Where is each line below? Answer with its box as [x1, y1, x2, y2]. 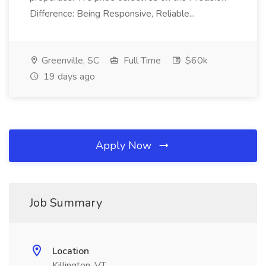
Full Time [121, 54, 161, 67]
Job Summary [30, 195, 102, 211]
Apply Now [96, 138, 154, 153]
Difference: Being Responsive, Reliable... [30, 7, 195, 20]
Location [52, 245, 89, 258]
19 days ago [41, 70, 95, 83]
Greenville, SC [39, 54, 99, 67]
